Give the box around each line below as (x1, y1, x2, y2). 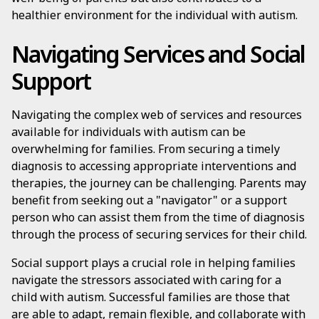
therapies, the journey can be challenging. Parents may (11, 175, 306, 191)
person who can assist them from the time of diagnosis (11, 209, 305, 225)
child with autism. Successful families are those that (11, 289, 290, 305)
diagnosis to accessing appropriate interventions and (11, 158, 296, 174)
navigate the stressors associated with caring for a (11, 272, 281, 288)
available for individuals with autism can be (11, 124, 246, 140)
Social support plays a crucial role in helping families (11, 255, 296, 271)
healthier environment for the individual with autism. (11, 7, 298, 23)
